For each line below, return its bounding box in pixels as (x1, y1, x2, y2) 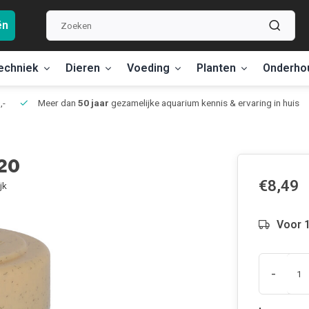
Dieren (66, 61, 100, 74)
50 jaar (78, 97, 109, 108)
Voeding (127, 61, 170, 74)
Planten (197, 61, 236, 74)
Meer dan (36, 97, 78, 108)
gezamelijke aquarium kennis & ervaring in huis (109, 97, 299, 108)
